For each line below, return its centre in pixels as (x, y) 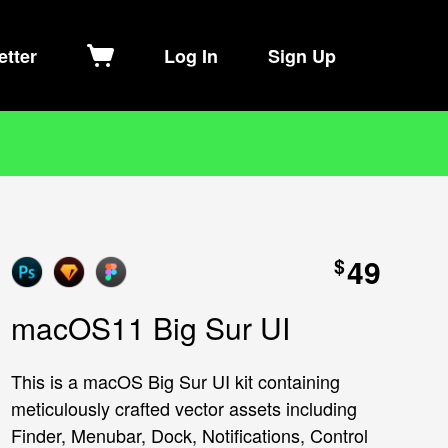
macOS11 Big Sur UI (150, 327)
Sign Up (301, 55)
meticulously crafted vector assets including (184, 408)
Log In (190, 55)
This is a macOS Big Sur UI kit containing (175, 381)
